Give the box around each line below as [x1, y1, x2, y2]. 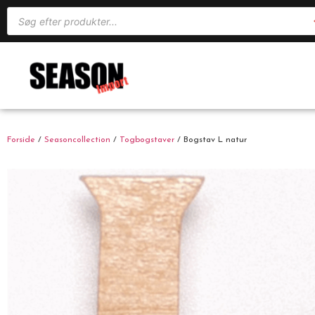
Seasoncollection [44, 136, 110, 145]
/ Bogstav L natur [174, 136, 247, 145]
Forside [7, 136, 35, 145]
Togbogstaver [120, 136, 174, 145]
